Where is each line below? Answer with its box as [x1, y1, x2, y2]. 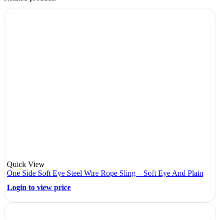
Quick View [7, 160, 45, 168]
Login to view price [7, 183, 71, 192]
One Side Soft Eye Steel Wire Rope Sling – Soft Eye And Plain [7, 168, 203, 177]
